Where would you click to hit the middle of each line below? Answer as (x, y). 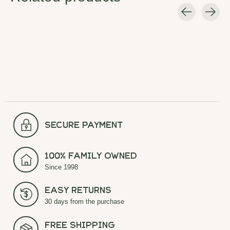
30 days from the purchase (85, 202)
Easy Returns (78, 192)
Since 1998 (62, 167)
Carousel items (38, 25)
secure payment (84, 126)
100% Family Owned (91, 157)
